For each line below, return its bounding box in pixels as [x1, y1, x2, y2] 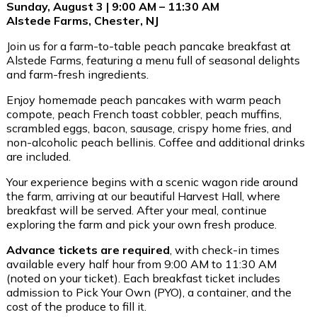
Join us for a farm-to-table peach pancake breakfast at [6, 38, 291, 53]
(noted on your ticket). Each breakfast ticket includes [6, 270, 280, 285]
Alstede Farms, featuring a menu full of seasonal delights [6, 52, 300, 67]
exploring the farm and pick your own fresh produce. [6, 217, 277, 231]
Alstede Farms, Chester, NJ [6, 13, 158, 28]
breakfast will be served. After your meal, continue [6, 202, 267, 217]
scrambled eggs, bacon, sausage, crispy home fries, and [6, 120, 292, 135]
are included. [6, 149, 71, 163]
